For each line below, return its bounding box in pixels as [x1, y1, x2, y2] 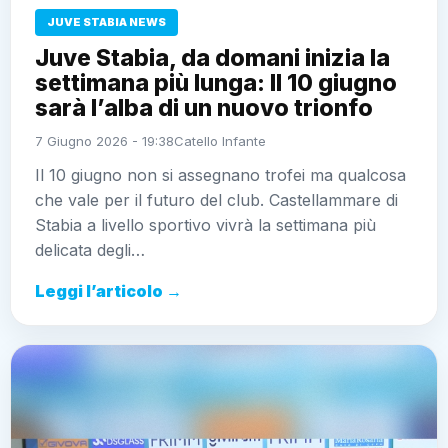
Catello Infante [174, 132, 266, 149]
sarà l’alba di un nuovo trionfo [35, 93, 373, 122]
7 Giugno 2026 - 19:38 [35, 132, 174, 149]
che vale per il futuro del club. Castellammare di [35, 189, 398, 210]
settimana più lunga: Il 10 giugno [35, 68, 397, 97]
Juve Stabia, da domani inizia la [35, 43, 390, 72]
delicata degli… [35, 239, 145, 260]
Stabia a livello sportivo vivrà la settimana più [35, 214, 376, 235]
